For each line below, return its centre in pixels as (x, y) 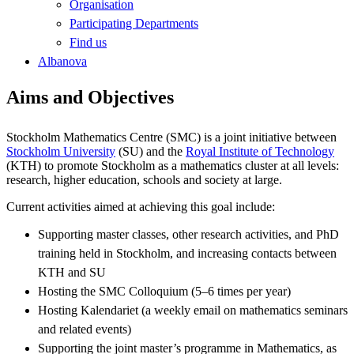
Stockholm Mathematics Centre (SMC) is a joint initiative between (171, 137)
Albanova (62, 61)
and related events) (85, 329)
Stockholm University (61, 151)
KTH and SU (72, 272)
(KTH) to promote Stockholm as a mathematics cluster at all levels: (173, 165)
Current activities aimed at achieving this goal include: (141, 206)
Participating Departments (134, 23)
